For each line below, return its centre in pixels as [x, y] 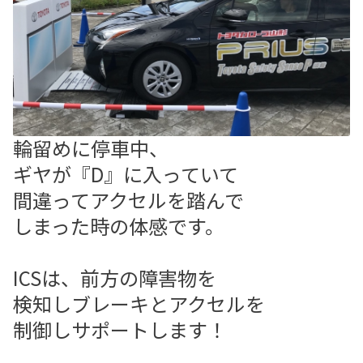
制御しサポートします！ [120, 329]
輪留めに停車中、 [91, 147]
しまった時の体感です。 [119, 225]
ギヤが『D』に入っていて [126, 173]
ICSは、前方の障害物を [115, 277]
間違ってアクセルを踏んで [128, 199]
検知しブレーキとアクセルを [139, 303]
